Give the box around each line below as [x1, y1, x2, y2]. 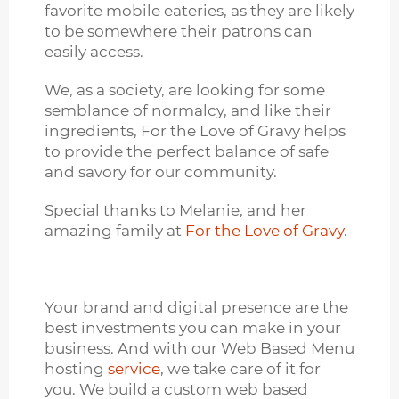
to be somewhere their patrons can [45, 22, 313, 41]
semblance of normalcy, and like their [45, 102, 331, 120]
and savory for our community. [45, 163, 281, 182]
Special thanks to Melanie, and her [45, 201, 306, 220]
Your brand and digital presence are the [45, 298, 348, 317]
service [108, 360, 160, 379]
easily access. [45, 43, 147, 61]
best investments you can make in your [45, 319, 341, 338]
